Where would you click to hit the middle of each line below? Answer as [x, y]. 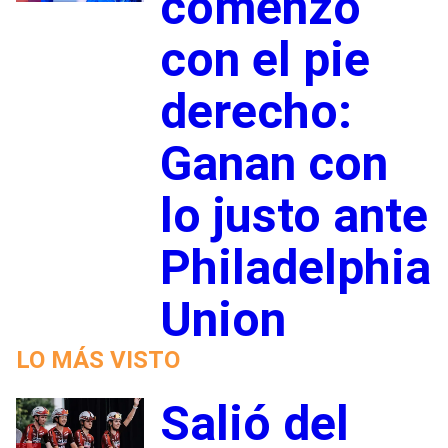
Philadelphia [295, 267]
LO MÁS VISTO [98, 359]
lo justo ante [293, 215]
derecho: [255, 111]
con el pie [264, 59]
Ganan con [273, 163]
